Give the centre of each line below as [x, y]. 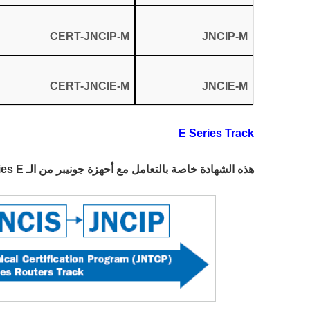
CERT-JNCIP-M [89, 37]
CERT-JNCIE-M [89, 86]
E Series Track [216, 134]
